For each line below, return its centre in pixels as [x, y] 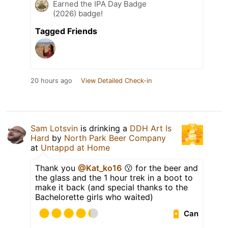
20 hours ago [51, 81]
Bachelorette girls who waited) [94, 197]
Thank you [56, 168]
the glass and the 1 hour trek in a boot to [114, 178]
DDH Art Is [151, 129]
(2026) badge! [78, 14]
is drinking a [104, 129]
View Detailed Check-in [116, 81]
